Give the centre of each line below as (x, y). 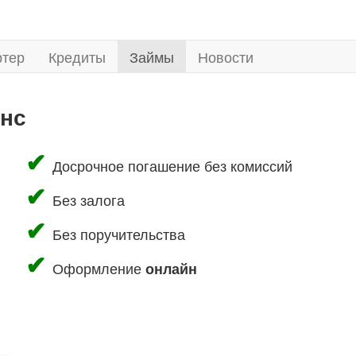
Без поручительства (118, 234)
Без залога (88, 199)
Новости (226, 56)
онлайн (171, 269)
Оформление (99, 268)
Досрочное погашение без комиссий (172, 165)
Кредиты (77, 56)
